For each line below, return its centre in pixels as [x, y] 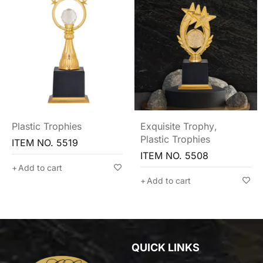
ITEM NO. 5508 [174, 155]
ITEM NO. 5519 [45, 142]
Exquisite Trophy [177, 126]
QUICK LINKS [166, 247]
